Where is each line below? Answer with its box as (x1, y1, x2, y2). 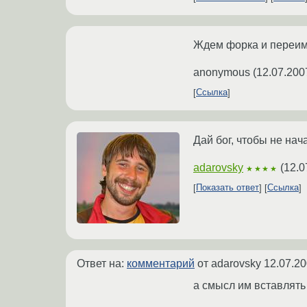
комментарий (127, 257, 195, 269)
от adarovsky (195, 257, 264, 269)
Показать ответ (196, 182, 259, 193)
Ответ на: (77, 257, 127, 269)
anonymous (193, 66, 250, 78)
